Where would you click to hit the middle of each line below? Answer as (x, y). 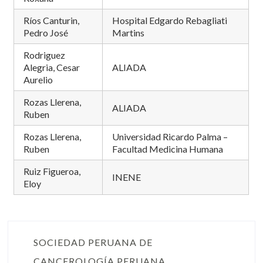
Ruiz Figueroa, (52, 171)
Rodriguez (45, 55)
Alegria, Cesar (52, 67)
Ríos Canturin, (52, 20)
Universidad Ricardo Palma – (170, 136)
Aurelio (38, 80)
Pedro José (46, 33)
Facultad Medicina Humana (168, 149)
